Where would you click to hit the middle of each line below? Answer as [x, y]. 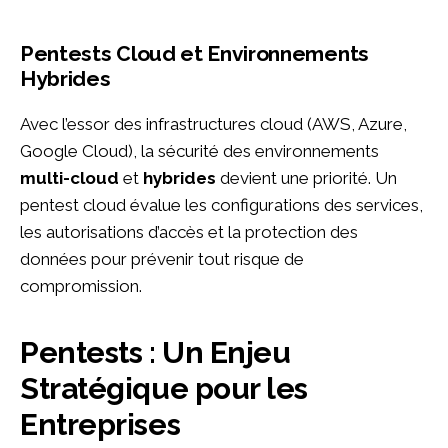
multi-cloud [69, 177]
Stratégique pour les [164, 388]
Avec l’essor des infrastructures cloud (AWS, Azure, [213, 123]
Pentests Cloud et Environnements [27, 53]
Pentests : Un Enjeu [29, 352]
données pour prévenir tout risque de [162, 258]
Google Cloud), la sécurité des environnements [199, 150]
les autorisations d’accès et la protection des [189, 231]
